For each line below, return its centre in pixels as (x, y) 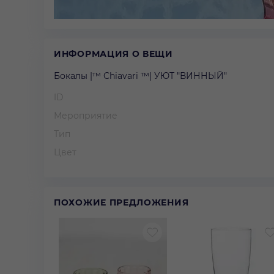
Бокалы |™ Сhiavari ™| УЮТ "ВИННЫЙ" (140, 76)
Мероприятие (86, 115)
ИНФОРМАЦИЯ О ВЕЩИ (113, 54)
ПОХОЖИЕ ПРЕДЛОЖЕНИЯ (121, 202)
